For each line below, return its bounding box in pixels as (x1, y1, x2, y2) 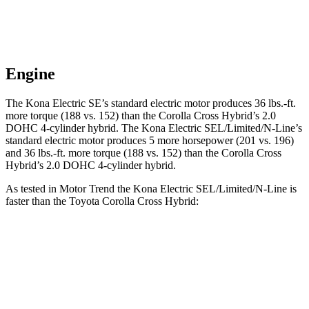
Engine (6, 65, 55, 83)
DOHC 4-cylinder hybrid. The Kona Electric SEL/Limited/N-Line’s (6, 122, 302, 134)
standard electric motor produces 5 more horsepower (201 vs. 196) (6, 134, 294, 147)
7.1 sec (135, 271, 161, 281)
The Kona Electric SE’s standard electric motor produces (6, 97, 255, 110)
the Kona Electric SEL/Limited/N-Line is (114, 183, 297, 195)
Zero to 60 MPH (45, 271, 105, 281)
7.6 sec (215, 271, 241, 281)
